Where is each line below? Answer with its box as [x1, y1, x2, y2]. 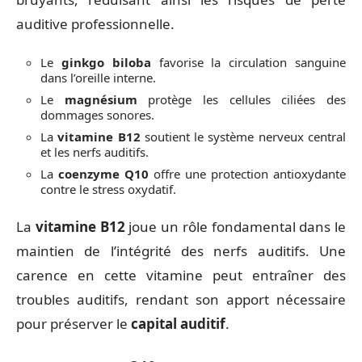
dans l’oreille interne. [40, 69, 156, 86]
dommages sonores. [40, 106, 154, 123]
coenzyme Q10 [58, 165, 149, 182]
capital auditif [131, 314, 225, 334]
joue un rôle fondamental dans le [124, 217, 346, 237]
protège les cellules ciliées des [137, 90, 347, 107]
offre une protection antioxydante [149, 165, 346, 182]
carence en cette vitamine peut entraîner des [16, 266, 346, 285]
